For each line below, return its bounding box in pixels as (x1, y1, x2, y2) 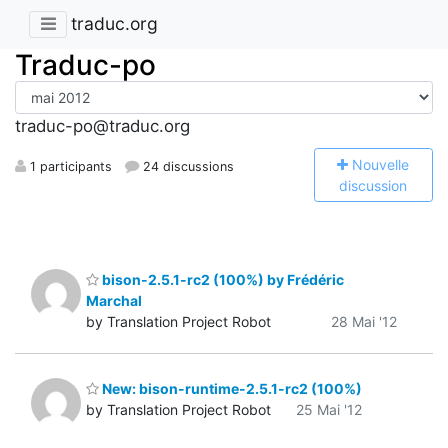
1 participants (26, 158, 112, 174)
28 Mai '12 (331, 312, 397, 330)
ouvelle (363, 155, 410, 173)
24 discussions (139, 158, 235, 174)
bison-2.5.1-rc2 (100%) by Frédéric (99, 270, 344, 288)
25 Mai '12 (296, 401, 362, 419)
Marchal (86, 291, 142, 309)
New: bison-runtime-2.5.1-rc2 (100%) (99, 380, 362, 398)
